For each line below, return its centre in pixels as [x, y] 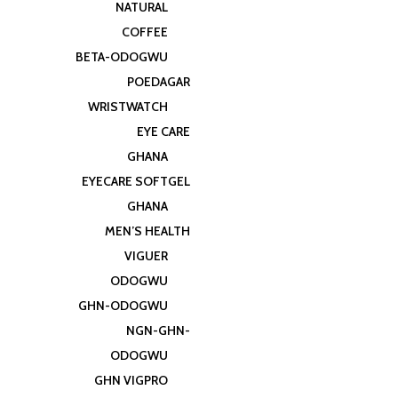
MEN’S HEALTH [147, 231]
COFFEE [145, 32]
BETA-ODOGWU [122, 57]
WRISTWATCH [128, 107]
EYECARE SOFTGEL [136, 181]
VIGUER [146, 256]
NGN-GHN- [158, 330]
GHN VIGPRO [131, 380]
